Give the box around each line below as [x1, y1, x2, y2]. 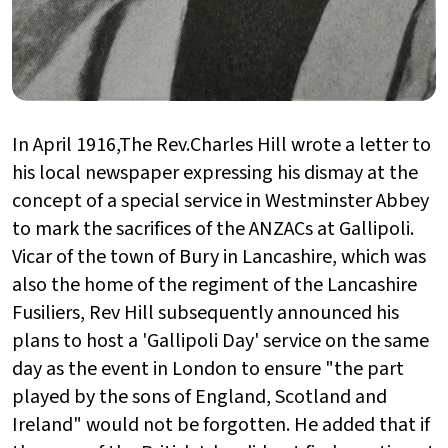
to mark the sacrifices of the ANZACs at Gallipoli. [12, 214, 414, 243]
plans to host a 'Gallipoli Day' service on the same [12, 326, 429, 355]
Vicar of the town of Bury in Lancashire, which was [12, 242, 426, 271]
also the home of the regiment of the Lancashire [12, 270, 417, 299]
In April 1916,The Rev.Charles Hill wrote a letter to [12, 130, 431, 159]
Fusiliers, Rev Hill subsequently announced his [12, 298, 399, 327]
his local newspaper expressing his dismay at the [12, 158, 418, 187]
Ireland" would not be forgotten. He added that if [12, 410, 430, 439]
